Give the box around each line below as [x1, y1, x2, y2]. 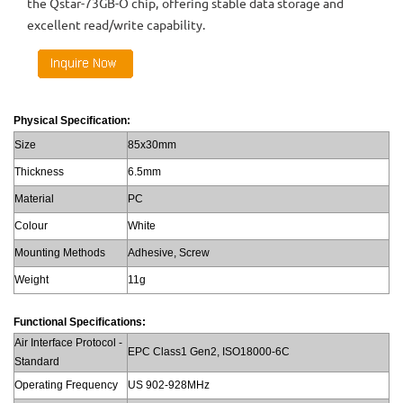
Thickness [14, 165, 64, 178]
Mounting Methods [14, 246, 105, 259]
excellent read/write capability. [27, 15, 206, 32]
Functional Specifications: [13, 315, 146, 328]
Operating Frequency [14, 378, 118, 391]
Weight [14, 273, 49, 286]
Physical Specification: [13, 113, 130, 127]
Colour [14, 219, 48, 232]
